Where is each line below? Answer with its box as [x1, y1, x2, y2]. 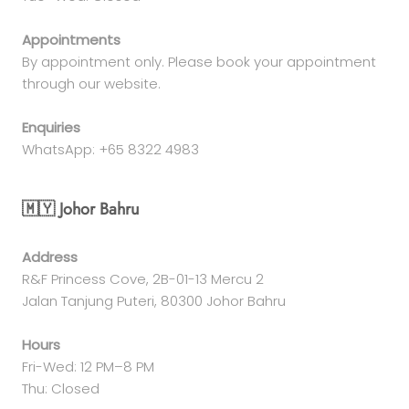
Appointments [22, 29, 121, 49]
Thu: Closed [22, 378, 100, 398]
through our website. [22, 73, 161, 93]
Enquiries [22, 117, 80, 137]
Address [22, 246, 78, 267]
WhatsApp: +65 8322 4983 [22, 139, 199, 159]
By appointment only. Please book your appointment [22, 51, 376, 71]
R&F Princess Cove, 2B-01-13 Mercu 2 [22, 268, 264, 288]
